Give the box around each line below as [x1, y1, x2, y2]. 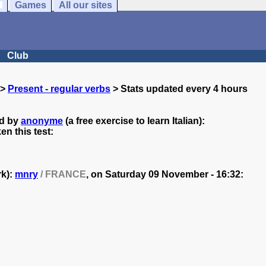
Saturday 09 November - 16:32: [105, 169, 243, 179]
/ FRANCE [38, 169, 86, 179]
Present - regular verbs [8, 84, 110, 94]
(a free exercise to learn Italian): [63, 116, 205, 126]
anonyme [21, 116, 63, 126]
